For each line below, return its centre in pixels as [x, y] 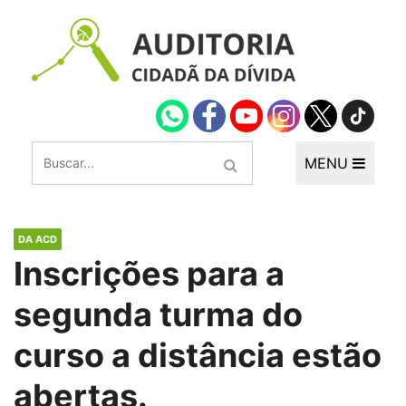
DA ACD [38, 239]
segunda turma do [158, 314]
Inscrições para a [149, 274]
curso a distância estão [198, 355]
